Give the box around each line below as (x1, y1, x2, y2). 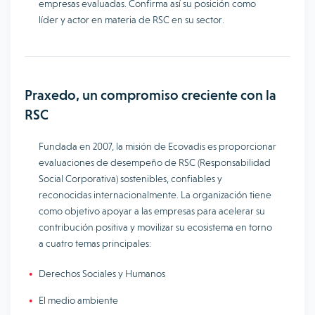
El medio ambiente (39, 295, 120, 306)
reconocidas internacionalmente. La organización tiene (39, 189, 271, 200)
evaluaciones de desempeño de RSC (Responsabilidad (39, 157, 271, 168)
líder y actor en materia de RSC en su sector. (39, 14, 226, 25)
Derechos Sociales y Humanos (39, 268, 165, 279)
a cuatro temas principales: (39, 238, 153, 249)
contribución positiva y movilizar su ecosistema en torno (39, 221, 272, 233)
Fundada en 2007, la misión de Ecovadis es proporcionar (39, 141, 276, 152)
